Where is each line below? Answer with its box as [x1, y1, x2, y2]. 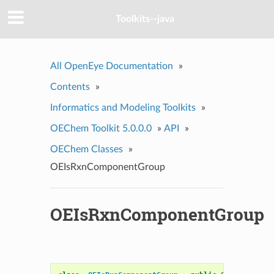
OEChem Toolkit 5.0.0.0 [50, 123, 152, 133]
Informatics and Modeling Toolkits [50, 102, 196, 113]
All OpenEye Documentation [50, 61, 173, 71]
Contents [50, 81, 90, 92]
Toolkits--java [116, 14, 174, 24]
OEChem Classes [50, 144, 123, 154]
